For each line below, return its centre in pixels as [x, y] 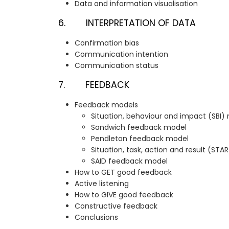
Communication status [117, 66]
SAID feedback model [129, 161]
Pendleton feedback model [140, 139]
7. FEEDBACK [94, 85]
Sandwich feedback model [139, 128]
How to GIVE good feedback [124, 195]
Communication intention [121, 54]
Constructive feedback [116, 206]
